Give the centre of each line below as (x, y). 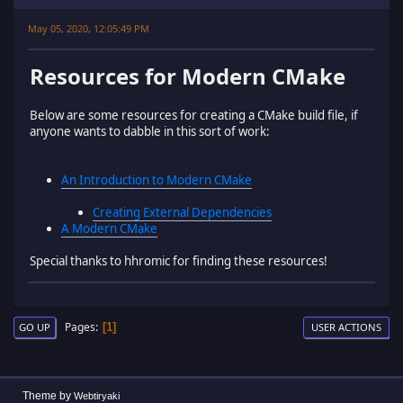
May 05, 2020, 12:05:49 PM (89, 28)
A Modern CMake (109, 228)
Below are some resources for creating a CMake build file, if (194, 115)
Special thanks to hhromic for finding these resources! (179, 260)
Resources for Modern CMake (188, 76)
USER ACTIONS (346, 327)
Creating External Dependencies (182, 212)
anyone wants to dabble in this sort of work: (150, 131)
